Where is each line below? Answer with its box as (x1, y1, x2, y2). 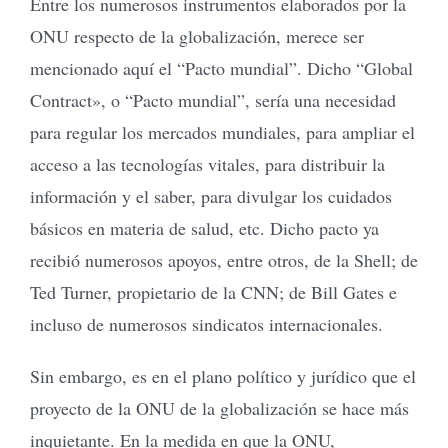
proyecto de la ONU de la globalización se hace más (30, 395, 409, 420)
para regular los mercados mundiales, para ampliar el (30, 119, 415, 144)
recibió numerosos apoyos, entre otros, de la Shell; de (30, 247, 418, 272)
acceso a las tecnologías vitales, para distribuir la (30, 151, 385, 176)
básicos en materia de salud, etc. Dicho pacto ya (30, 215, 379, 240)
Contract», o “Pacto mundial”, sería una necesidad (30, 87, 396, 112)
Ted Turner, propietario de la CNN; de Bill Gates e (30, 279, 397, 304)
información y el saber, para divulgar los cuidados (30, 183, 392, 208)
